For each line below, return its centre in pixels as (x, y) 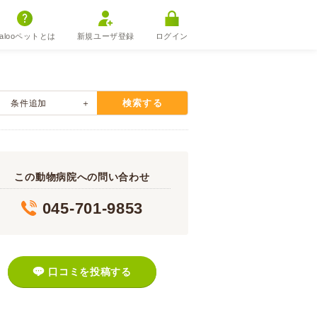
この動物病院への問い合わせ (82, 177)
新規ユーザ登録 (105, 36)
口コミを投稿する (90, 272)
